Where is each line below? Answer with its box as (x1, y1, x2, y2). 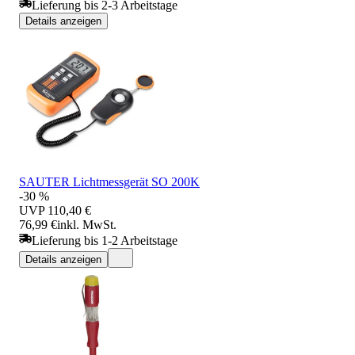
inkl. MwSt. (57, 217, 116, 231)
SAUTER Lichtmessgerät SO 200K (19, 174, 200, 189)
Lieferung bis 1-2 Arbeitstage (32, 233, 177, 247)
